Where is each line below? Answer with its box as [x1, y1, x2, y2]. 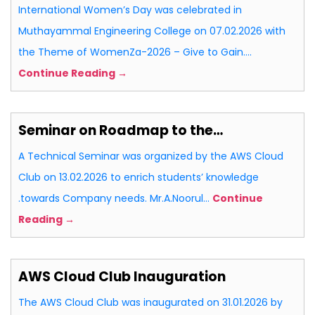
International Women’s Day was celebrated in [18, 3, 242, 18]
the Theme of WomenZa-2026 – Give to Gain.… [18, 45, 252, 60]
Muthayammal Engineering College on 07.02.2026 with [18, 24, 285, 39]
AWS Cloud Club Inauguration [18, 267, 226, 287]
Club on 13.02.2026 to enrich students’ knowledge [18, 170, 259, 185]
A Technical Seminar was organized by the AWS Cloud [18, 149, 283, 164]
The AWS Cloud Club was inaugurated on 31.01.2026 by [18, 295, 283, 310]
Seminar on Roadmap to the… [18, 121, 223, 141]
